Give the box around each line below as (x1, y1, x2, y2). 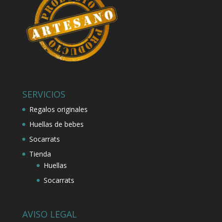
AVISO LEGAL (22, 208, 77, 220)
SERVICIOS (22, 88, 65, 100)
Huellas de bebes (29, 119, 84, 129)
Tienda (29, 149, 51, 159)
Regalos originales (29, 104, 88, 114)
